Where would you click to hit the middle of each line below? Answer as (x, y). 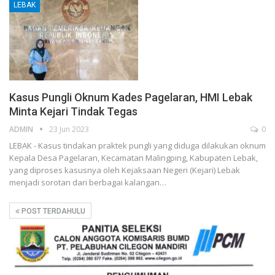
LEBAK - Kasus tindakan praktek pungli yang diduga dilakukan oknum (137, 145)
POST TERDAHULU (52, 211)
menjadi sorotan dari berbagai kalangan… (88, 182)
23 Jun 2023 (69, 129)
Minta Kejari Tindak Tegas (73, 111)
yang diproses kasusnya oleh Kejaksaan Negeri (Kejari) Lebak (125, 170)
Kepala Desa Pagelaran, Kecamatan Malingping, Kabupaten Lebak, (134, 157)
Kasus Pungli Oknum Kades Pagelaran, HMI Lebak (131, 97)
